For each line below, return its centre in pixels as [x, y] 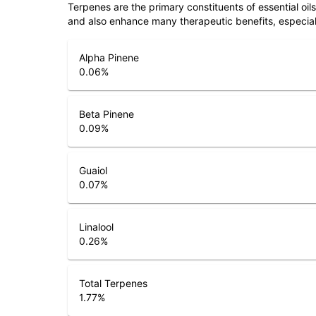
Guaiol [93, 171]
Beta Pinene [107, 114]
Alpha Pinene [109, 58]
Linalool [96, 227]
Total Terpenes [113, 284]
